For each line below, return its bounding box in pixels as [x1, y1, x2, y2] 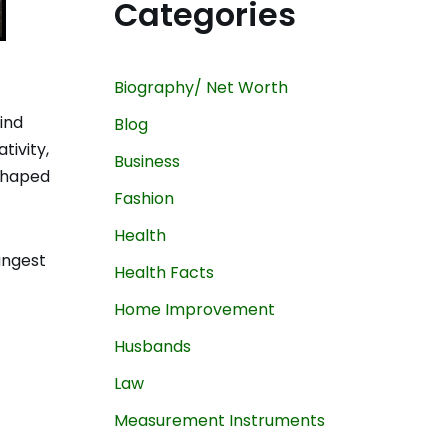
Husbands [113, 334, 191, 358]
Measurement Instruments [113, 408, 325, 432]
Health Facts [113, 260, 214, 284]
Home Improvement [113, 297, 275, 321]
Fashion [113, 186, 174, 210]
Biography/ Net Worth [113, 75, 288, 99]
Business [113, 149, 180, 173]
